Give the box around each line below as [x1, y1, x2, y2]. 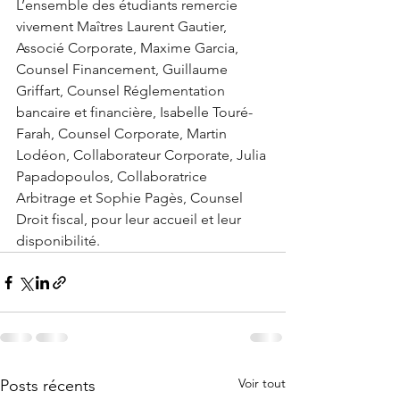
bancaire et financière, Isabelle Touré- [16, 104, 253, 121]
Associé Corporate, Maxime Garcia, [16, 39, 242, 56]
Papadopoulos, [16, 168, 117, 185]
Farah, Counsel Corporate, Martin [16, 125, 230, 142]
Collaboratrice [117, 168, 211, 185]
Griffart [16, 82, 60, 99]
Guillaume [159, 61, 231, 78]
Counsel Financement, [16, 61, 159, 78]
